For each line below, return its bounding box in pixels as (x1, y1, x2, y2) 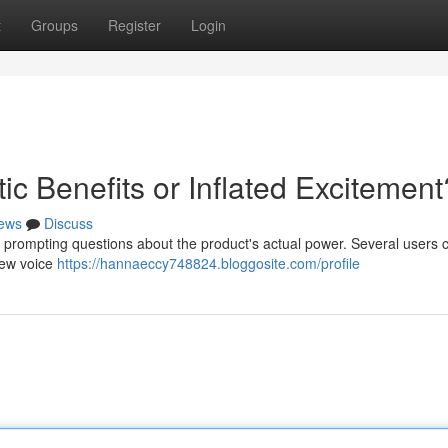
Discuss (44, 213, 93, 233)
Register (108, 15, 161, 35)
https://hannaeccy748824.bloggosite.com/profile (57, 253, 360, 273)
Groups (31, 15, 78, 35)
